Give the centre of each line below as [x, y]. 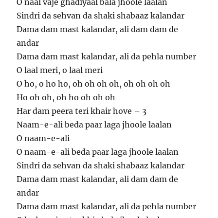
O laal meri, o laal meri [60, 70]
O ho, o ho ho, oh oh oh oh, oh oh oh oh [94, 84]
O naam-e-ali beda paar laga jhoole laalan [98, 152]
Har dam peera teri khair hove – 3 [82, 111]
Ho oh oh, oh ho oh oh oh [66, 98]
